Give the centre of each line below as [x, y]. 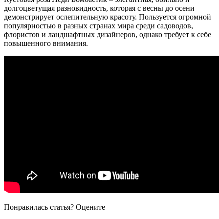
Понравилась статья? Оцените [55, 207]
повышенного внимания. [46, 44]
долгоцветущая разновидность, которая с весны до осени [99, 8]
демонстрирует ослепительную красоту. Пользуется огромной [108, 17]
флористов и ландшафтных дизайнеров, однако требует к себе [108, 35]
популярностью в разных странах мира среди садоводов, [99, 26]
